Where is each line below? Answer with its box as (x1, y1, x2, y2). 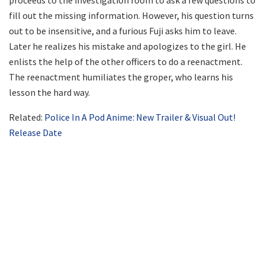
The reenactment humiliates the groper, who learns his (9, 71, 233, 83)
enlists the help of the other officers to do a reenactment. (9, 56, 243, 68)
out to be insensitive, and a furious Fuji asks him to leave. (9, 25, 237, 37)
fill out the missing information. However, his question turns (9, 9, 254, 22)
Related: (9, 111, 44, 124)
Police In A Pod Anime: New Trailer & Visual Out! (44, 111, 235, 124)
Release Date (9, 127, 62, 139)
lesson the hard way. (9, 86, 92, 99)
